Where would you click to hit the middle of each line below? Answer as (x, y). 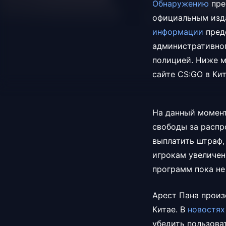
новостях (206, 210)
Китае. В (170, 210)
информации (178, 32)
